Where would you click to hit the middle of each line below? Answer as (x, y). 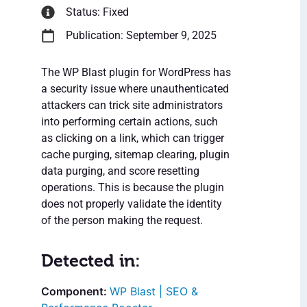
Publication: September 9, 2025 (141, 36)
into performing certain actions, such (130, 122)
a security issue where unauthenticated (135, 89)
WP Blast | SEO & (154, 292)
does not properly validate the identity (132, 204)
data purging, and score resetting (120, 171)
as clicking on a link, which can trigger (133, 138)
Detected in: (91, 261)
